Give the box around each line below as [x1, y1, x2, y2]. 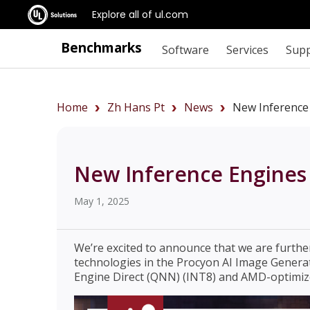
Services [226, 42, 268, 57]
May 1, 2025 [74, 194, 129, 208]
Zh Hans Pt [107, 100, 165, 115]
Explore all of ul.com [92, 7, 188, 21]
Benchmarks [61, 38, 142, 57]
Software [161, 42, 209, 57]
